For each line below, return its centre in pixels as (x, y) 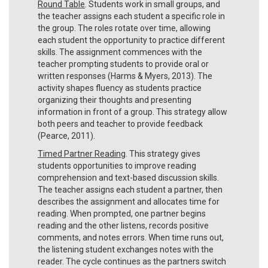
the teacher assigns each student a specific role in (131, 16)
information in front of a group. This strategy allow (133, 112)
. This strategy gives (163, 153)
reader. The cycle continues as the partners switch (132, 261)
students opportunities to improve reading (117, 165)
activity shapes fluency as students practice (120, 88)
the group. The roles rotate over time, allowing (124, 28)
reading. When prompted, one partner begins (122, 213)
